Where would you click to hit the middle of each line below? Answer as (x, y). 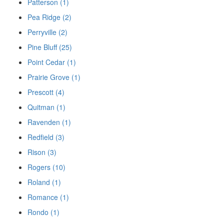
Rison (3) (42, 152)
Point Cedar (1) (52, 62)
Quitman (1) (46, 107)
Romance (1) (48, 197)
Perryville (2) (47, 32)
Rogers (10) (46, 167)
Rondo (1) (43, 212)
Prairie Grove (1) (54, 77)
